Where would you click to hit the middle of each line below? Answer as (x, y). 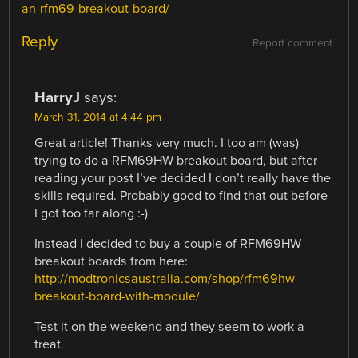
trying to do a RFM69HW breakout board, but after (176, 160)
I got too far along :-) (91, 213)
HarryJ (58, 97)
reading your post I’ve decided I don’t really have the (183, 178)
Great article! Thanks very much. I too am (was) (167, 143)
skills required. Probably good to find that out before (181, 195)
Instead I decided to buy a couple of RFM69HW (168, 244)
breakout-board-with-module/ (117, 297)
